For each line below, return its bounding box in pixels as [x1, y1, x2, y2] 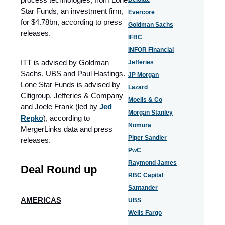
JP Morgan [128, 71, 159, 78]
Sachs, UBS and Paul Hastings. [21, 69, 125, 78]
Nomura [128, 122, 151, 129]
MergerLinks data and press [21, 124, 113, 133]
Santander [128, 184, 158, 191]
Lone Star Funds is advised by [21, 80, 120, 89]
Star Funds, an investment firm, [21, 6, 124, 15]
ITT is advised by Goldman [21, 58, 109, 67]
